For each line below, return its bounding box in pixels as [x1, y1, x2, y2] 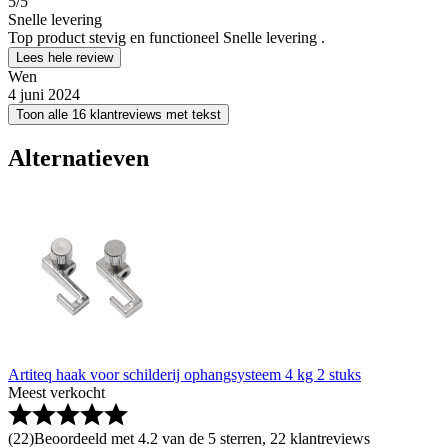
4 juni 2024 [8, 86, 80, 104]
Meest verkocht [8, 384, 105, 401]
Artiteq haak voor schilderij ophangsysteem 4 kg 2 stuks [8, 366, 361, 383]
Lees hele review [16, 50, 113, 66]
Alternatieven [8, 145, 149, 172]
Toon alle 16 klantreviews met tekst [16, 107, 221, 123]
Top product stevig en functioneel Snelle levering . [8, 29, 325, 47]
